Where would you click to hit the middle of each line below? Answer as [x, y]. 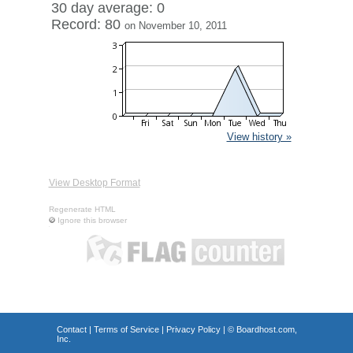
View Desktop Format [94, 183]
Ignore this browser [92, 220]
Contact [71, 329]
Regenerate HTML [82, 209]
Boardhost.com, [266, 329]
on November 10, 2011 [175, 26]
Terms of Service [126, 329]
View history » [259, 137]
